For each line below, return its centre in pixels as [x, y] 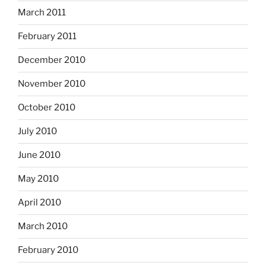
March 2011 [42, 13]
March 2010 [43, 227]
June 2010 [39, 155]
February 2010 [48, 250]
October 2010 [47, 108]
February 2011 [47, 37]
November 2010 [52, 84]
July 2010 [37, 132]
